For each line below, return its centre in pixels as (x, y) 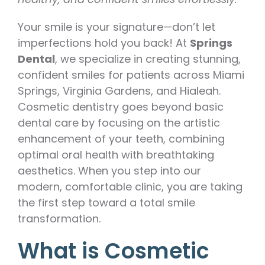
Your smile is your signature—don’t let (117, 27)
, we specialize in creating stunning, (148, 59)
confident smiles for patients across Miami (131, 75)
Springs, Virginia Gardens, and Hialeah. (119, 91)
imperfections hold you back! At (104, 43)
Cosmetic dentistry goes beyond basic (121, 107)
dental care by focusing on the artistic (119, 123)
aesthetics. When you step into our (109, 171)
